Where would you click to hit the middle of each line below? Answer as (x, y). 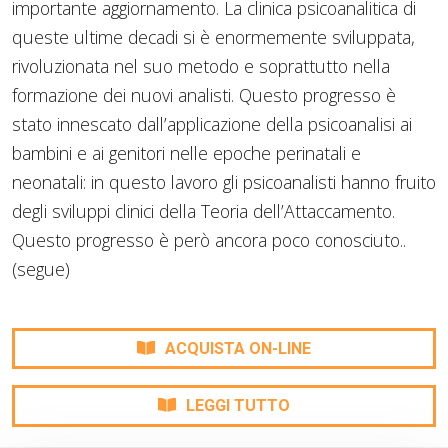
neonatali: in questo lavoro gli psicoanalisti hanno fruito (224, 181)
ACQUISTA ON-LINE (238, 348)
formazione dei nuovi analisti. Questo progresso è (204, 94)
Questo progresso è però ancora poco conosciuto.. (209, 239)
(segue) (41, 268)
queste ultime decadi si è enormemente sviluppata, (213, 36)
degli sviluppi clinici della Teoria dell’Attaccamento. (203, 210)
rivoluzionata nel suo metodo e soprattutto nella (201, 65)
